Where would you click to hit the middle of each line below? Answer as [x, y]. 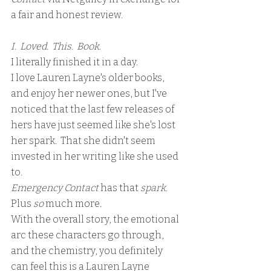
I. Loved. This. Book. [56, 46]
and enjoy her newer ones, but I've [90, 93]
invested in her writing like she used [96, 156]
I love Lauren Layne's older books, [89, 77]
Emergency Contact [55, 188]
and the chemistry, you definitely [88, 250]
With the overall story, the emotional [96, 219]
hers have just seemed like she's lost [94, 125]
